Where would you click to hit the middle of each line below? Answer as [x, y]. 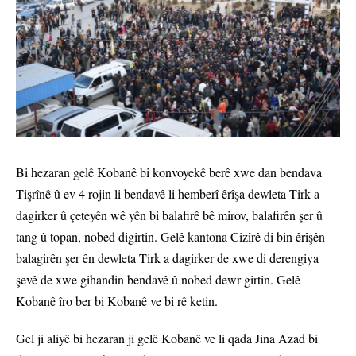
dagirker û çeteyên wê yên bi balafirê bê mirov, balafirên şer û [169, 215]
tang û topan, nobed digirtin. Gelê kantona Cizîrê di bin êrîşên [170, 237]
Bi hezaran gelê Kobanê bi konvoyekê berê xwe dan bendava [169, 172]
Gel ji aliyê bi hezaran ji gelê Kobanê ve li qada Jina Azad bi [167, 339]
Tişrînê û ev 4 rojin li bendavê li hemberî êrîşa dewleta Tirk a [168, 194]
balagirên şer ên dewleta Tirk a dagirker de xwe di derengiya [167, 258]
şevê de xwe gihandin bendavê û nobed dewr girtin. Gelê [158, 280]
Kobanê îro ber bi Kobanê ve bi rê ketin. [117, 301]
